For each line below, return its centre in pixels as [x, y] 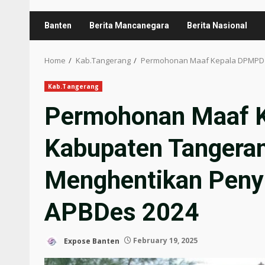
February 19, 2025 [164, 241]
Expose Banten [91, 241]
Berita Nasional [217, 25]
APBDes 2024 [122, 212]
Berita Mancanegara [129, 25]
